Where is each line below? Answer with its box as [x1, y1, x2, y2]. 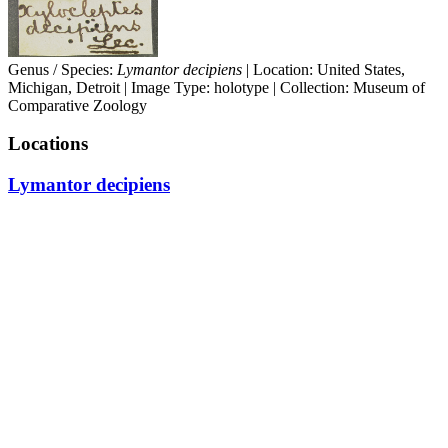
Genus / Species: [8, 60, 117, 78]
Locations [8, 133, 88, 155]
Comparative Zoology [8, 96, 147, 114]
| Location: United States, [242, 60, 405, 78]
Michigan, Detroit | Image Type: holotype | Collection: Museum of [8, 78, 425, 96]
